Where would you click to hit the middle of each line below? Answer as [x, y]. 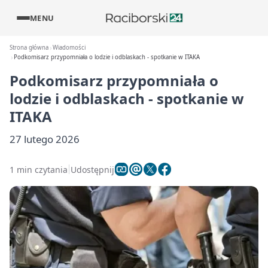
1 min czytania [39, 169]
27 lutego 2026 [45, 139]
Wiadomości [69, 48]
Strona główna [29, 48]
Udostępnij [92, 169]
